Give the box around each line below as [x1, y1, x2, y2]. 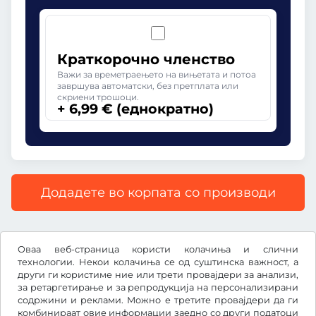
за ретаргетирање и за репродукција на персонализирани [18, 282, 298, 293]
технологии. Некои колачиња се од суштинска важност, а [18, 257, 298, 267]
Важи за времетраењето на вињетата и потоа [57, 69, 256, 80]
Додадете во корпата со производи [40, 185, 276, 200]
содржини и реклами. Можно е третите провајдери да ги [18, 295, 298, 305]
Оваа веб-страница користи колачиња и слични [18, 244, 298, 255]
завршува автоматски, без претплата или [57, 80, 238, 91]
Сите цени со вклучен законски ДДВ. [11, 229, 204, 241]
